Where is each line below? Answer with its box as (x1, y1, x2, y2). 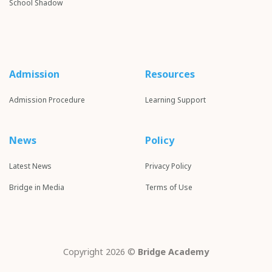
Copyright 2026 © (63, 246, 138, 258)
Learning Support (145, 94, 206, 105)
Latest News (9, 161, 52, 172)
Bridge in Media (9, 182, 64, 192)
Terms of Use (145, 182, 192, 192)
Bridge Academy (138, 246, 209, 258)
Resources (145, 67, 195, 81)
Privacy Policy (145, 161, 191, 172)
